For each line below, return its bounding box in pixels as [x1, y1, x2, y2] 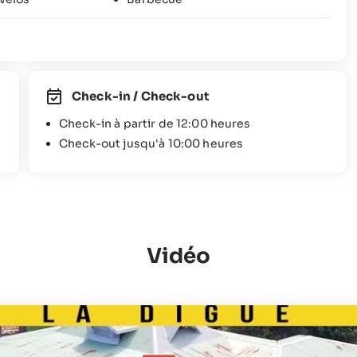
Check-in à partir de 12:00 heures [59, 116, 251, 131]
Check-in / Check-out [72, 88, 210, 104]
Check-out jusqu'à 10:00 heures [59, 136, 244, 151]
